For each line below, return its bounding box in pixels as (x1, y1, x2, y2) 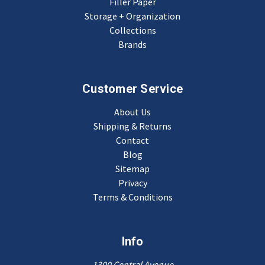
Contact (116, 134, 149, 146)
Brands (118, 38, 147, 50)
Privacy (118, 177, 147, 189)
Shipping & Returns (93, 120, 172, 132)
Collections (109, 24, 156, 36)
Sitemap (115, 163, 150, 174)
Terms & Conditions (92, 191, 173, 203)
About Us (114, 106, 151, 118)
